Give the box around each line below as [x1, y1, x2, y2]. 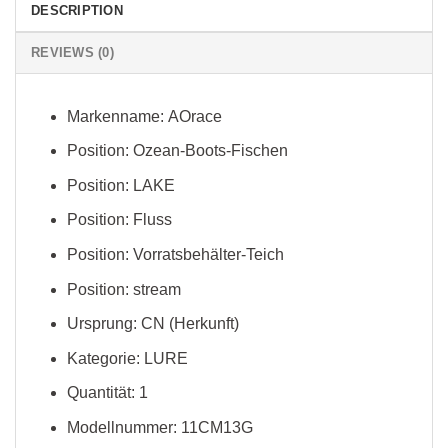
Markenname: [66, 107, 168, 125]
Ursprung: [66, 315, 141, 333]
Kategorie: [66, 349, 144, 367]
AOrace [167, 107, 222, 125]
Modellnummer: [66, 419, 181, 437]
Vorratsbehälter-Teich [132, 246, 284, 264]
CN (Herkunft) [140, 315, 239, 333]
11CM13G [180, 419, 253, 437]
